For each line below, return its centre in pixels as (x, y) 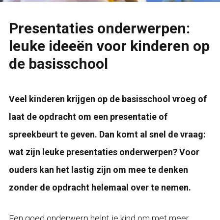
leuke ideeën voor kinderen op (109, 46)
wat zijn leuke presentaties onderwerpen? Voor (104, 152)
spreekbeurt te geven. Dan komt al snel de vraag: (107, 134)
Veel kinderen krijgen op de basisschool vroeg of (108, 99)
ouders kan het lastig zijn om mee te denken (98, 169)
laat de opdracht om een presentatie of (88, 116)
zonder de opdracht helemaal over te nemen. (100, 187)
